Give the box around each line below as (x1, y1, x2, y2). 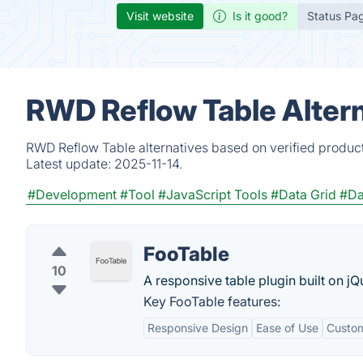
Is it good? (233, 9, 288, 23)
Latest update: (26, 156, 114, 172)
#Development (28, 186, 117, 203)
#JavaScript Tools (158, 186, 267, 203)
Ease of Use (256, 321, 318, 335)
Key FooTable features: (143, 293, 280, 310)
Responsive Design (147, 321, 248, 335)
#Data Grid (271, 186, 336, 203)
